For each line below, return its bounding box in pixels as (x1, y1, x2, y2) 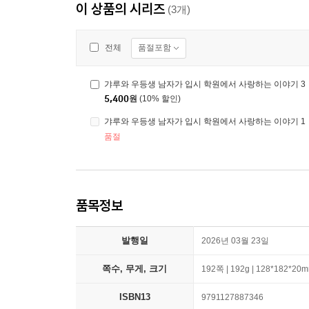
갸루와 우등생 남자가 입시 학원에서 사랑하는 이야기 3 (104, 79, 306, 89)
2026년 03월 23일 (201, 236, 269, 246)
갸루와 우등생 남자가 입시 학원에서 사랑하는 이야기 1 (104, 117, 306, 126)
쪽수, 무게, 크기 (102, 263, 167, 274)
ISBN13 (119, 292, 150, 302)
